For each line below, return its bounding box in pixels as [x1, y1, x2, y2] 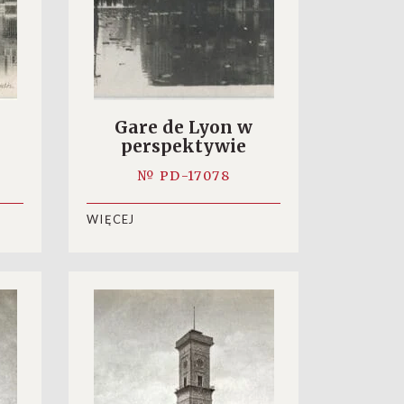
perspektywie [121, 135, 246, 157]
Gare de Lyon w [115, 116, 252, 138]
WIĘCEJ [87, 212, 135, 227]
